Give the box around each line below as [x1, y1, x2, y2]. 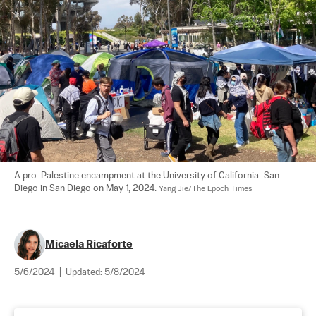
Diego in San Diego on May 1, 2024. [14, 183, 159, 193]
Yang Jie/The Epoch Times [159, 184, 253, 193]
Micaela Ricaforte [45, 238, 133, 250]
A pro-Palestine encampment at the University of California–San [14, 171, 281, 181]
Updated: [66, 267, 104, 277]
